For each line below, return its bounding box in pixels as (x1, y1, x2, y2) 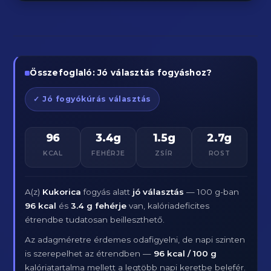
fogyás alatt (81, 187, 133, 197)
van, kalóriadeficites (126, 201, 210, 211)
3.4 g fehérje (71, 201, 127, 211)
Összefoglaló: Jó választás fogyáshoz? (30, 68, 212, 77)
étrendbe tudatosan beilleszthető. (25, 215, 165, 224)
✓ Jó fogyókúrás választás (33, 94, 151, 103)
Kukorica (42, 187, 82, 197)
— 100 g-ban (184, 187, 240, 197)
